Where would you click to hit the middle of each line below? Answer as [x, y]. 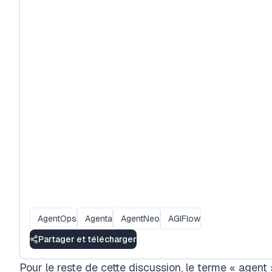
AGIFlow [184, 218]
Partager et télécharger [87, 239]
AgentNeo [140, 218]
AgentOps [57, 218]
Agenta [99, 218]
